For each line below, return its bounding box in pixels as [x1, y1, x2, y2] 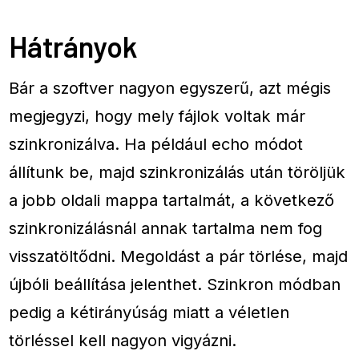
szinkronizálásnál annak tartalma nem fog [9, 218, 323, 239]
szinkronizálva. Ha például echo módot [9, 134, 304, 155]
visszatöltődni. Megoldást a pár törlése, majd [9, 246, 349, 267]
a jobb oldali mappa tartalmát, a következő [9, 190, 335, 211]
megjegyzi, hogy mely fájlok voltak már [9, 106, 306, 127]
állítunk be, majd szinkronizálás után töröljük [9, 162, 346, 183]
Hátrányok [9, 28, 139, 63]
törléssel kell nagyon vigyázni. [9, 330, 237, 351]
